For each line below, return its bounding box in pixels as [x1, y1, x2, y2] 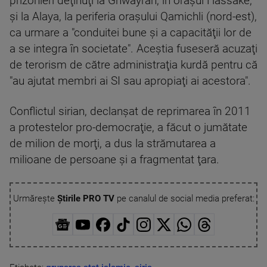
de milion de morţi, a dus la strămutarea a [10, 137, 216, 150]
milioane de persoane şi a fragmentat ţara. [10, 153, 219, 166]
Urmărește [13, 193, 57, 204]
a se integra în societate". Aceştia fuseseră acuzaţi [10, 42, 257, 55]
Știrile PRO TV [57, 193, 114, 204]
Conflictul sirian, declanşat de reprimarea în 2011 [10, 105, 251, 118]
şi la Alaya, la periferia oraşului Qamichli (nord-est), [10, 10, 257, 23]
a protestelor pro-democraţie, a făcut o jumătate [10, 121, 247, 134]
